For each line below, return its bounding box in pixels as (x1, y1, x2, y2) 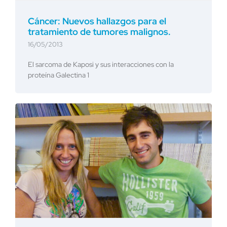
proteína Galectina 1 (27, 70, 89, 80)
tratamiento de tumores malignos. (27, 25, 171, 37)
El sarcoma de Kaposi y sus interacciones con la (27, 59, 174, 69)
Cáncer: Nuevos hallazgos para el (27, 15, 166, 27)
